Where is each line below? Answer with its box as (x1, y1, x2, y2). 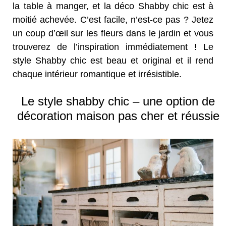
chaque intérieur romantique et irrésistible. (13, 69, 182, 80)
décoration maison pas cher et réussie (17, 109, 219, 123)
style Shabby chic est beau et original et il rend (13, 55, 213, 66)
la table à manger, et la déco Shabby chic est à (13, 1, 213, 12)
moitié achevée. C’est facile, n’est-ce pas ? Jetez (13, 15, 213, 25)
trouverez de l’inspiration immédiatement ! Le (13, 42, 213, 52)
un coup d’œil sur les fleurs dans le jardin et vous (13, 28, 213, 39)
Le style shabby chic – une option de (21, 94, 215, 108)
